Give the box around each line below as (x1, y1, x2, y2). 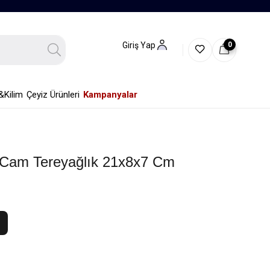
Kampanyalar (83, 89, 137, 100)
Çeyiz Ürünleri (26, 89, 80, 100)
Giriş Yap (122, 40, 155, 50)
